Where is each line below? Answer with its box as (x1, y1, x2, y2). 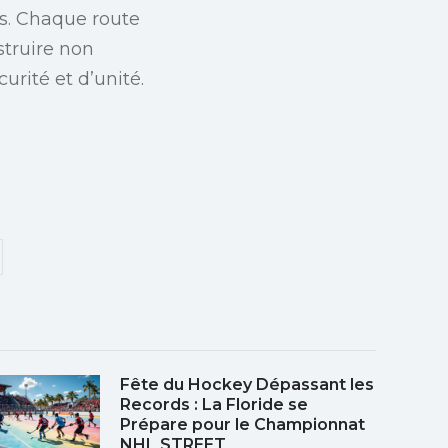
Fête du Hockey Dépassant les (120, 374, 374, 394)
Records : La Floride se (120, 394, 308, 414)
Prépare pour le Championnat (120, 414, 365, 434)
